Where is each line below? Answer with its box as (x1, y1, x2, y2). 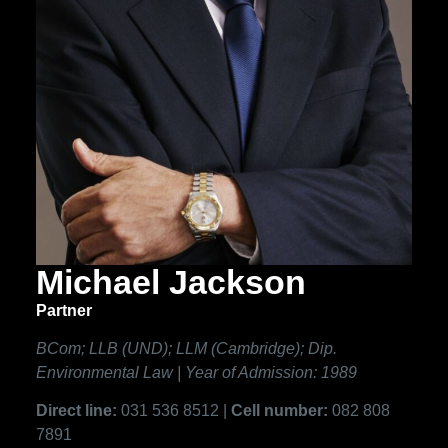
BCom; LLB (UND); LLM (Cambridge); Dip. (35, 339, 337, 357)
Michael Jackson (35, 262, 306, 301)
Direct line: (35, 402, 121, 420)
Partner (35, 301, 92, 319)
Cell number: (230, 402, 332, 420)
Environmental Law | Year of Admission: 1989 (35, 363, 357, 381)
